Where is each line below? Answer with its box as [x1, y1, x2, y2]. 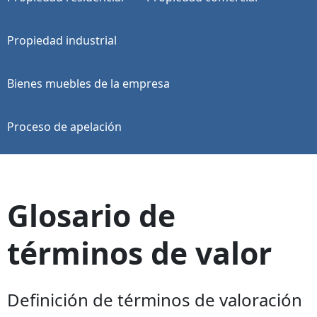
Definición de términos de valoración [7, 288, 302, 312]
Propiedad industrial [7, 32, 117, 48]
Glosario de [7, 194, 175, 236]
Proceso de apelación [7, 118, 122, 134]
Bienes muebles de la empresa [7, 75, 170, 91]
